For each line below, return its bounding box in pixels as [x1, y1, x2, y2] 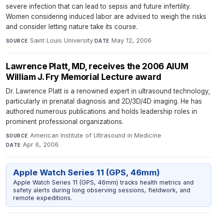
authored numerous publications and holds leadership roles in [6, 107, 197, 115]
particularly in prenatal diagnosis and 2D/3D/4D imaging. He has [6, 97, 202, 105]
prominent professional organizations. [6, 117, 124, 125]
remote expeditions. [13, 194, 72, 201]
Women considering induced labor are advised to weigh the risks [6, 12, 206, 20]
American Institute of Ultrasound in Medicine [30, 131, 161, 139]
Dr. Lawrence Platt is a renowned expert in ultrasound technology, [6, 87, 210, 95]
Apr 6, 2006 [23, 140, 59, 148]
